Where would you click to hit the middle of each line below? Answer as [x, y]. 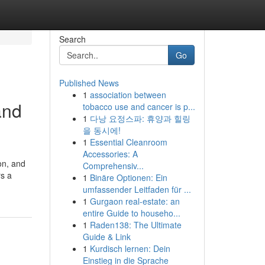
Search [72, 39]
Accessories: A [110, 154]
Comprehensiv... [113, 166]
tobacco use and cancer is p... [139, 106]
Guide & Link [106, 237]
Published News [89, 83]
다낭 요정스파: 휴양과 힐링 [140, 118]
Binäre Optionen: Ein [128, 177]
